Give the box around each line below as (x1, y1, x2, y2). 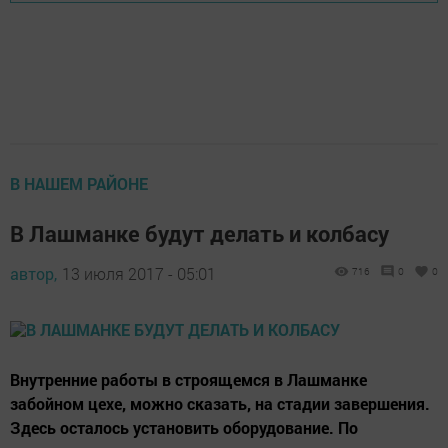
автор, (10, 262, 57, 284)
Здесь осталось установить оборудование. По (10, 416, 358, 438)
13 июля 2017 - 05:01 (62, 262, 216, 284)
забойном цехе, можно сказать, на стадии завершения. (10, 392, 430, 414)
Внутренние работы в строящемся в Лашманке (10, 368, 367, 390)
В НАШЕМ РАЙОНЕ (10, 172, 148, 194)
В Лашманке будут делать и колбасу (10, 218, 389, 248)
